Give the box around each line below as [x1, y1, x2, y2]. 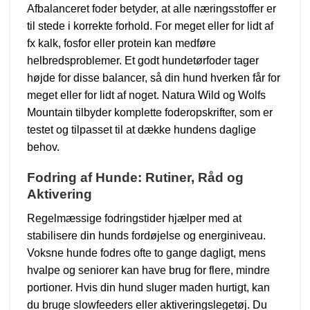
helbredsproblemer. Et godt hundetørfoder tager [27, 54, 259, 66]
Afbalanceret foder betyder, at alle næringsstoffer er [27, 2, 276, 15]
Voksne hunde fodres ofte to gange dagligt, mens [27, 246, 266, 259]
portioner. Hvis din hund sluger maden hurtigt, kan [27, 281, 270, 293]
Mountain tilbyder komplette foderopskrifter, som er [27, 106, 273, 118]
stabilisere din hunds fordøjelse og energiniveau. [27, 229, 266, 241]
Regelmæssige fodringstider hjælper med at [27, 212, 241, 224]
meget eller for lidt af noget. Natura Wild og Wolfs [27, 89, 266, 101]
